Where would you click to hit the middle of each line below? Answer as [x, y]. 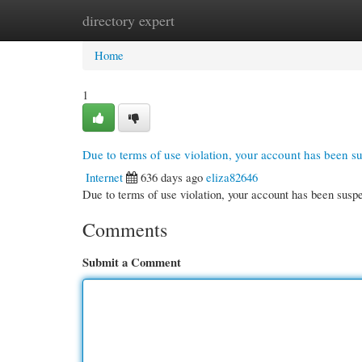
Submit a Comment [132, 262]
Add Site [292, 20]
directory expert [128, 20]
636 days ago [172, 177]
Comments [125, 229]
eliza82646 [232, 177]
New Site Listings [203, 20]
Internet [104, 177]
